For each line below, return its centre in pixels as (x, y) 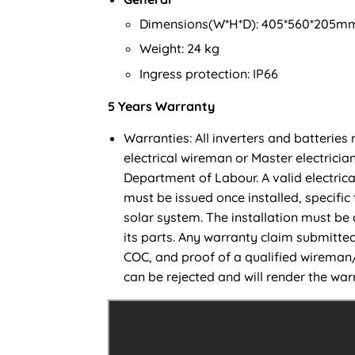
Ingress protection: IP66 (209, 73)
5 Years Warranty (161, 106)
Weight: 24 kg (179, 49)
